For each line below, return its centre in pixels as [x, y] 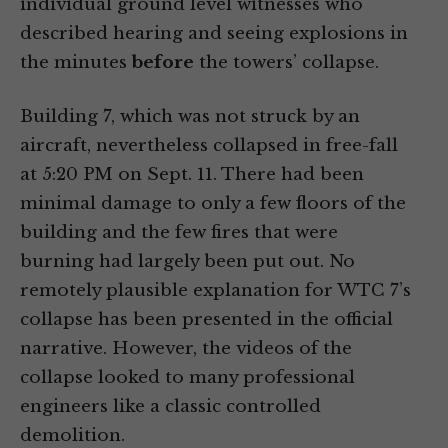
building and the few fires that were [179, 233]
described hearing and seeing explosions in [214, 34]
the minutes [76, 63]
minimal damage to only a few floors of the [213, 204]
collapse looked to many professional [187, 378]
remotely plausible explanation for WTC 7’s [215, 291]
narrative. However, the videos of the [186, 349]
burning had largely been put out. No [187, 262]
